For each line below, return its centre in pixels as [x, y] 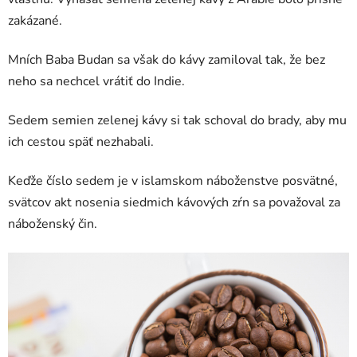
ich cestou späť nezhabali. [81, 142]
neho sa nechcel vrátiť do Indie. [96, 82]
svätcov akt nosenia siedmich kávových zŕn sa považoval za [174, 203]
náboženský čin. [53, 224]
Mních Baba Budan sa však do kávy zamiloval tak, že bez [167, 60]
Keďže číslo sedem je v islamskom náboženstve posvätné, [173, 181]
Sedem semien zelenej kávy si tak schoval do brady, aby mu [177, 121]
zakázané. [37, 21]
